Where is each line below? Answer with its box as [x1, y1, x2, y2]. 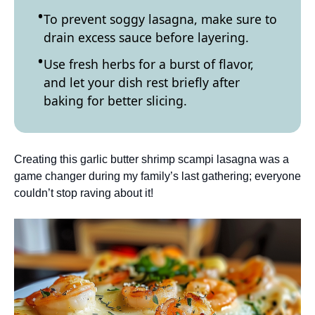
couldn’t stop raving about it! [14, 186, 153, 199]
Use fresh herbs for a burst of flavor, [44, 56, 254, 73]
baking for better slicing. [44, 92, 187, 110]
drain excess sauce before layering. [44, 29, 249, 46]
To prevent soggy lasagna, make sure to [44, 11, 277, 28]
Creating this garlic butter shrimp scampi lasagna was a [14, 153, 289, 165]
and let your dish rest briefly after [44, 74, 240, 91]
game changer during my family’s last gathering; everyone [14, 169, 301, 182]
